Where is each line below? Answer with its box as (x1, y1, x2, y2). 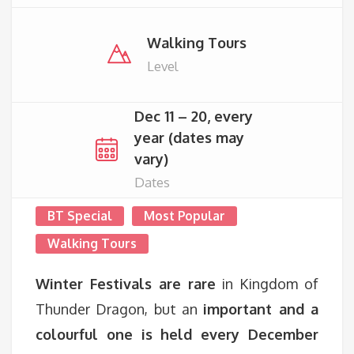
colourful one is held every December (36, 326, 318, 343)
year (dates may (134, 128, 244, 146)
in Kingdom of (215, 275, 318, 292)
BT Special (47, 208, 112, 224)
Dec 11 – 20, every (134, 107, 253, 125)
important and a (203, 300, 319, 318)
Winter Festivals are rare (36, 275, 216, 292)
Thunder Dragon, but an (36, 300, 204, 318)
